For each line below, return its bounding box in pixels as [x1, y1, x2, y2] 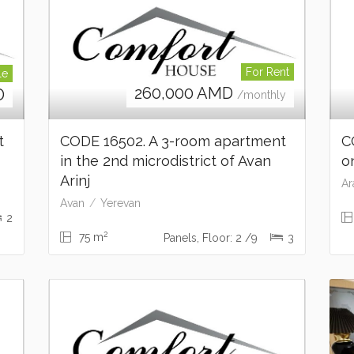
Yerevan [100, 197, 141, 210]
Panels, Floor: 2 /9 [164, 232, 262, 245]
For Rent [246, 66, 290, 79]
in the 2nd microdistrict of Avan [59, 153, 271, 170]
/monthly [237, 88, 287, 102]
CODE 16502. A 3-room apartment [59, 133, 290, 150]
